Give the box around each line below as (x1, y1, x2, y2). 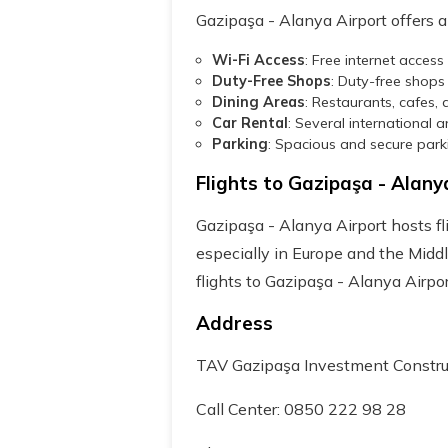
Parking (212, 135, 268, 153)
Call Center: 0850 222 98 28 (196, 399, 406, 419)
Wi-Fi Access (212, 51, 305, 69)
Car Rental (212, 114, 288, 132)
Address (196, 311, 273, 335)
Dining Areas (212, 93, 305, 111)
